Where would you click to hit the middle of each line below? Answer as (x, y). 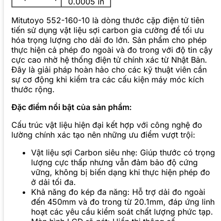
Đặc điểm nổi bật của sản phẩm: (72, 107)
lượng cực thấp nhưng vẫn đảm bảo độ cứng (114, 163)
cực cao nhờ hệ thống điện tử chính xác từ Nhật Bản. (109, 60)
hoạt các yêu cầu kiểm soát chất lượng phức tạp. (122, 212)
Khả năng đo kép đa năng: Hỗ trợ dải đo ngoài (118, 192)
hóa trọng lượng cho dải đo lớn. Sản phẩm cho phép (109, 40)
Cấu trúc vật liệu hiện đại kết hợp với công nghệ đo (107, 125)
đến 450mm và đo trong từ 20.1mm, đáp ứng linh (123, 202)
